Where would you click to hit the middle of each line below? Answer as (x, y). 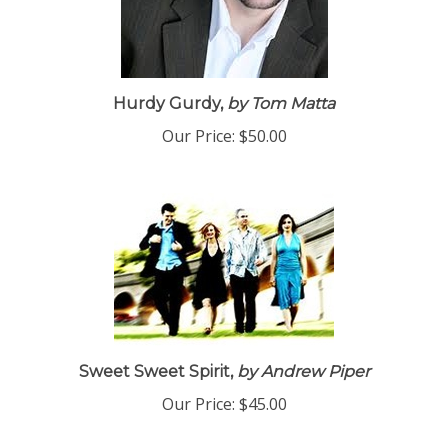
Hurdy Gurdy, (168, 110)
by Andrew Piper (301, 378)
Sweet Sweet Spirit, (155, 378)
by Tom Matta (279, 110)
